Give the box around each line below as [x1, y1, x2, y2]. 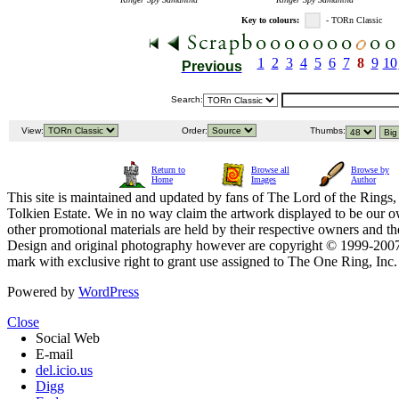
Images [251, 175, 276, 185]
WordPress [78, 284, 139, 300]
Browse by [351, 165, 389, 175]
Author [351, 175, 376, 185]
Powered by [7, 284, 78, 300]
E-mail [36, 346, 73, 362]
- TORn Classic [326, 15, 387, 26]
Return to [151, 165, 185, 175]
